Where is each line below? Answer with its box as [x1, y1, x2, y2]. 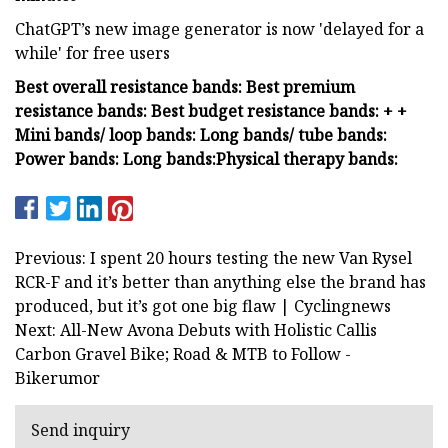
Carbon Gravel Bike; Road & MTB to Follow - [15, 342, 351, 365]
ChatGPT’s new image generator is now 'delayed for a [15, 17, 424, 40]
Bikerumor [15, 366, 100, 389]
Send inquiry [31, 419, 130, 442]
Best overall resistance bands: [15, 75, 246, 98]
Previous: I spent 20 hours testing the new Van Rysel [15, 246, 412, 269]
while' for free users [15, 41, 170, 64]
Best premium [246, 75, 355, 98]
